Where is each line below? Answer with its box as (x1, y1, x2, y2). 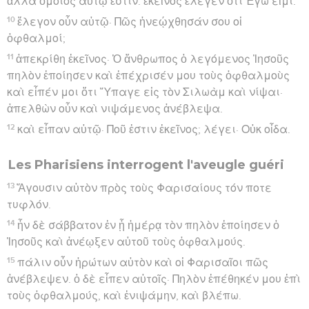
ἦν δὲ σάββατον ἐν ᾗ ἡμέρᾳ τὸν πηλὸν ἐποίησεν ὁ (17, 219, 280, 231)
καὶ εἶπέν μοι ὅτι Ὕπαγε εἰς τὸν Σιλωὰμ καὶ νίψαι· (7, 86, 283, 98)
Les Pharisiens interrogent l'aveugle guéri (8, 157, 284, 172)
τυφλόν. (7, 199, 51, 210)
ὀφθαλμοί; (7, 32, 66, 44)
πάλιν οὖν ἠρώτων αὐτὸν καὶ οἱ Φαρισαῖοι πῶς (17, 257, 269, 268)
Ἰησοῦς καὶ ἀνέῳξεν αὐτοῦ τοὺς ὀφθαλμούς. (7, 236, 246, 248)
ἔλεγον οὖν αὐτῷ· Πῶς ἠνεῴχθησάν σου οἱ (17, 16, 243, 28)
